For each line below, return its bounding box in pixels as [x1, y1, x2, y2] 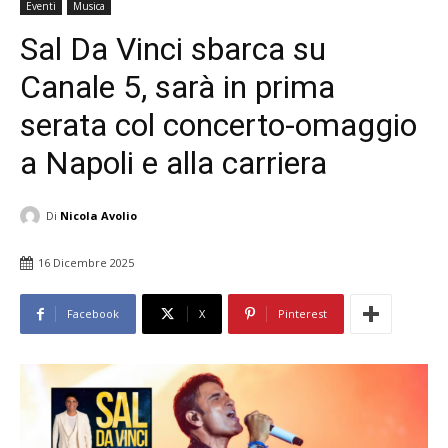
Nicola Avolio [60, 208, 137, 223]
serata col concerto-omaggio [20, 106, 417, 144]
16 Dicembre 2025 [38, 255, 134, 271]
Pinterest [278, 306, 327, 322]
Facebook [67, 306, 119, 322]
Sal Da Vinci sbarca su [20, 30, 326, 68]
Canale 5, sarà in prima [20, 68, 335, 106]
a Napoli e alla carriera [20, 144, 327, 182]
